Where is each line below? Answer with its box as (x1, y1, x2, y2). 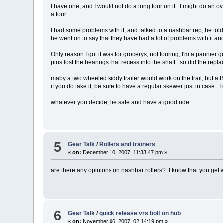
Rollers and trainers (99, 141, 156, 148)
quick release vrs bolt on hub (99, 209, 181, 217)
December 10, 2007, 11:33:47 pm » (81, 149, 168, 156)
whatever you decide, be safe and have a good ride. (51, 98, 191, 106)
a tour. (51, 10, 68, 18)
